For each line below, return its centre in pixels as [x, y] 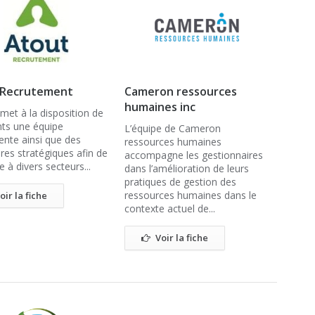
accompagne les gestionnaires [194, 155]
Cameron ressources [181, 91]
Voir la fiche [182, 238]
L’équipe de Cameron [173, 128]
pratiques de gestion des [180, 182]
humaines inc [160, 107]
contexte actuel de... [170, 208]
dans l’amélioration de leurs [187, 168]
